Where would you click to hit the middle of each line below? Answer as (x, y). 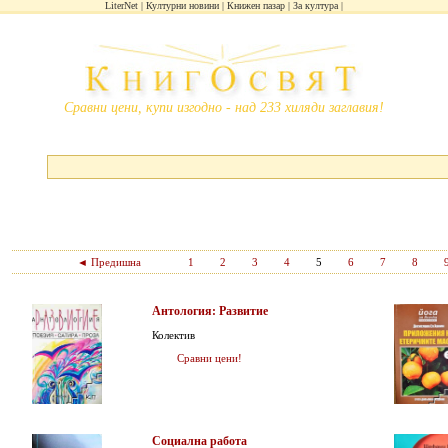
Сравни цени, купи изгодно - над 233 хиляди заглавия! (224, 107)
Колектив (173, 335)
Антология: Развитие (210, 311)
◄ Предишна (108, 262)
